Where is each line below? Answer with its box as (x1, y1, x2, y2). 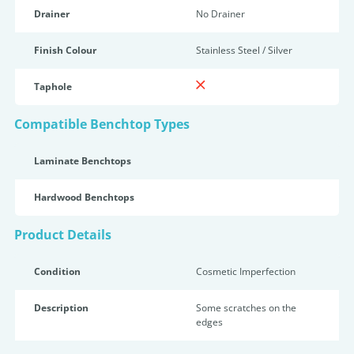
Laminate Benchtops (34, 154, 131, 168)
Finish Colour (34, 43, 96, 57)
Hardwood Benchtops (34, 190, 134, 204)
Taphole (34, 80, 72, 93)
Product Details (14, 226, 111, 243)
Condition (34, 265, 81, 278)
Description (34, 301, 88, 314)
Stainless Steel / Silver (196, 43, 292, 57)
